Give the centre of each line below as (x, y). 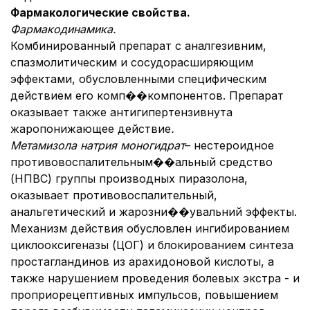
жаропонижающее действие (91, 129)
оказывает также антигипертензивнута (121, 112)
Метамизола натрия (64, 145)
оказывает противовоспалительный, (114, 195)
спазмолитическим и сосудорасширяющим (132, 62)
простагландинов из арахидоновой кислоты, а (142, 262)
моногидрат (151, 145)
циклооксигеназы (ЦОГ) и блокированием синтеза (152, 245)
